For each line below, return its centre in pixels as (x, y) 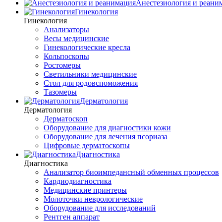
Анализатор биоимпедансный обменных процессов (131, 172)
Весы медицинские (76, 38)
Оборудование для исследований (100, 208)
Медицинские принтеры (85, 190)
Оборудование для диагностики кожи (107, 128)
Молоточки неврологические (93, 199)
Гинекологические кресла (87, 47)
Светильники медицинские (90, 74)
